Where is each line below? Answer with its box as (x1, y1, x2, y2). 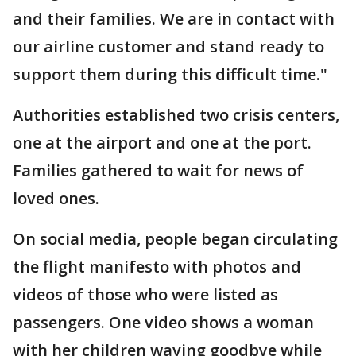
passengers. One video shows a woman (13, 311, 314, 334)
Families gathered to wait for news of (13, 160, 304, 182)
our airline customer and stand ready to (13, 36, 324, 58)
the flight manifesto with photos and (13, 256, 301, 278)
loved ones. (13, 188, 99, 210)
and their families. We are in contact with (13, 8, 335, 30)
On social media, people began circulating (13, 228, 338, 250)
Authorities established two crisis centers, (13, 104, 339, 126)
